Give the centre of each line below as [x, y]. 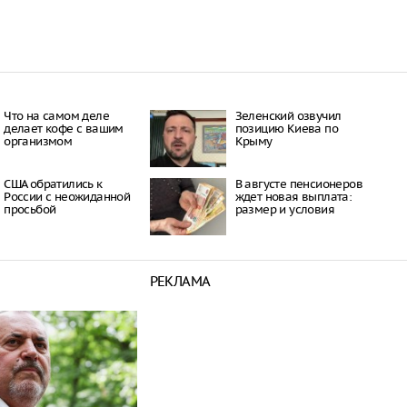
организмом [38, 141]
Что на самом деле [56, 115]
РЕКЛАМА [180, 281]
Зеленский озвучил [288, 115]
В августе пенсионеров [298, 184]
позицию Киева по [286, 128]
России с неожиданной [67, 196]
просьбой [30, 209]
